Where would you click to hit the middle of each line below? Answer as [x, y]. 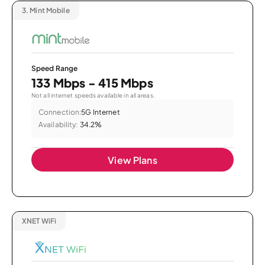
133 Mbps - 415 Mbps [92, 83]
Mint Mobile [49, 10]
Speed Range [55, 69]
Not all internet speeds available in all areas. [93, 96]
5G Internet [101, 112]
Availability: [58, 125]
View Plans [132, 160]
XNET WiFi [39, 221]
